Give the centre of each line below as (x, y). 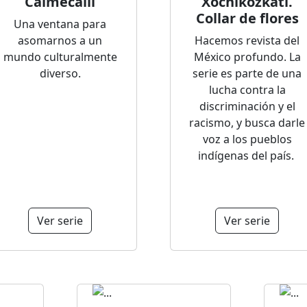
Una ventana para (60, 24)
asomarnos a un (60, 40)
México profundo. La (247, 57)
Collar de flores (247, 18)
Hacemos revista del (247, 40)
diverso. (60, 73)
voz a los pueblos (247, 139)
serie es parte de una (247, 73)
